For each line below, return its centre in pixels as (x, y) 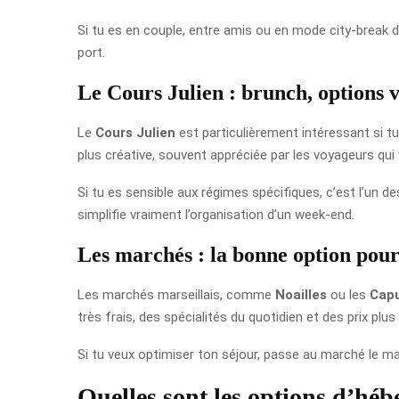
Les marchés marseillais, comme (176, 294)
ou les (348, 294)
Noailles (301, 294)
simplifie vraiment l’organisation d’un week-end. (216, 214)
